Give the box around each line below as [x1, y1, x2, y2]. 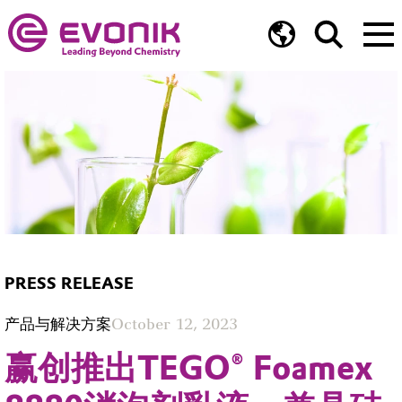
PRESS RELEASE [4, 274, 134, 294]
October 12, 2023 [111, 314, 238, 333]
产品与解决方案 [4, 314, 111, 333]
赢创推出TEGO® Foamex [4, 347, 372, 388]
